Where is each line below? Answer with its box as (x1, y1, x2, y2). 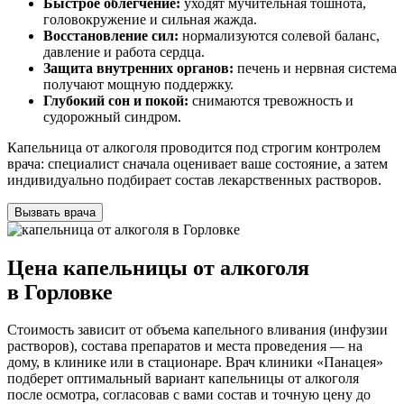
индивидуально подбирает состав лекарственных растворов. (7, 171, 381, 188)
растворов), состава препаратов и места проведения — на (7, 338, 363, 354)
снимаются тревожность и (188, 92, 353, 108)
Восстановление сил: (43, 27, 179, 43)
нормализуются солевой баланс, (179, 27, 380, 43)
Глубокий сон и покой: (43, 92, 188, 108)
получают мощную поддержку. (43, 76, 234, 92)
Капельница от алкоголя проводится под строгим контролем (7, 139, 381, 155)
